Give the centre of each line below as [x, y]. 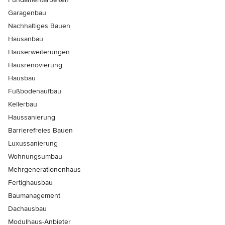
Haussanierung [32, 117]
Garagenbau [27, 13]
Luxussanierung [33, 143]
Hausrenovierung [35, 65]
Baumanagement [34, 196]
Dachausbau [27, 209]
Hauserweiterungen [39, 52]
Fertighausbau [30, 183]
